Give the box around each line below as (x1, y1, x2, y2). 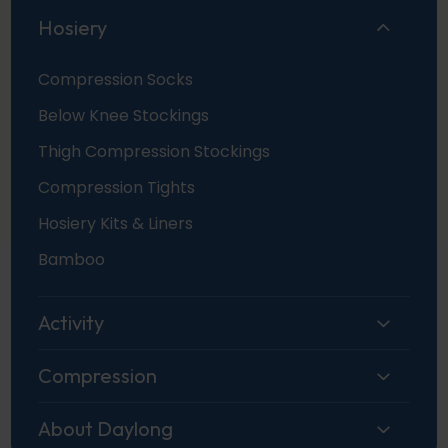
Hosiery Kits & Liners (38, 212, 194, 236)
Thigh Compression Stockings (38, 140, 271, 164)
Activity (38, 309, 105, 335)
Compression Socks (38, 68, 194, 92)
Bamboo (38, 248, 106, 272)
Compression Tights (38, 176, 196, 200)
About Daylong (38, 415, 174, 441)
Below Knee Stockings (38, 104, 210, 128)
